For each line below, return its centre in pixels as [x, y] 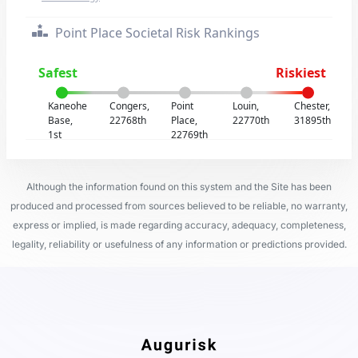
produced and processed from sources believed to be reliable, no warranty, [179, 206]
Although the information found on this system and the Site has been [179, 187]
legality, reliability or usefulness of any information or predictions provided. [179, 244]
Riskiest [300, 73]
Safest [58, 73]
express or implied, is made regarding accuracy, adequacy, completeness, [179, 225]
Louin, [245, 106]
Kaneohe [68, 106]
